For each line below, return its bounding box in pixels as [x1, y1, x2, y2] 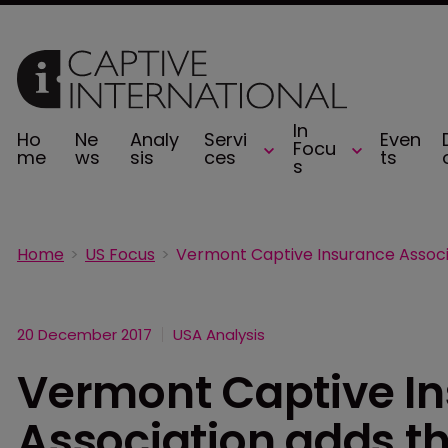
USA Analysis [173, 324, 265, 345]
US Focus [85, 243, 155, 266]
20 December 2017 [17, 324, 152, 345]
